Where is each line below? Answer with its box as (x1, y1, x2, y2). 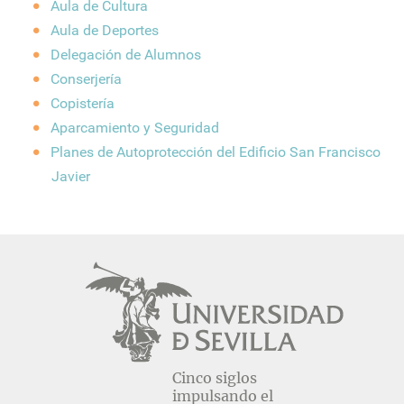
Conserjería (50, 70, 123, 87)
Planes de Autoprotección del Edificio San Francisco (50, 143, 381, 161)
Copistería (50, 95, 115, 112)
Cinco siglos (172, 370, 257, 387)
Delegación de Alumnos (50, 46, 202, 63)
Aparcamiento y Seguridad (50, 119, 220, 136)
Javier (50, 168, 90, 185)
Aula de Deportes (50, 22, 160, 39)
